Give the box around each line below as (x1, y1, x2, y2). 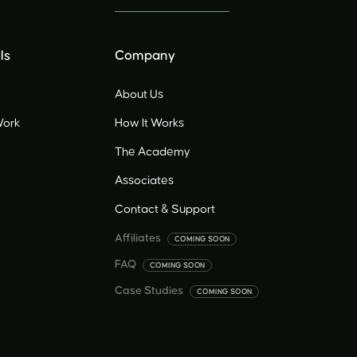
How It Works (114, 117, 184, 129)
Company (114, 49, 175, 63)
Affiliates (114, 233, 161, 244)
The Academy (114, 146, 190, 158)
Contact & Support (114, 203, 215, 215)
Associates (114, 175, 174, 186)
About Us (114, 88, 163, 100)
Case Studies (114, 285, 183, 296)
